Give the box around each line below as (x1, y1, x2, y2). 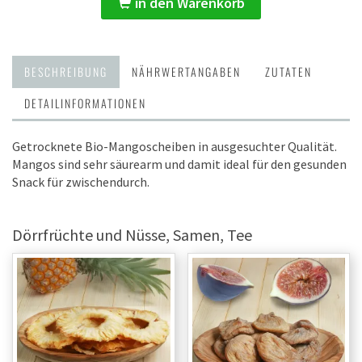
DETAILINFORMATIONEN (24, 95, 146, 112)
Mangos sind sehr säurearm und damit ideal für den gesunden (12, 156, 347, 172)
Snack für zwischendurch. (12, 174, 149, 190)
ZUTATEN (265, 63, 312, 80)
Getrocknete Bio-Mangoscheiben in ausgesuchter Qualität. (12, 138, 337, 154)
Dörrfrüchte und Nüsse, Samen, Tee (12, 225, 252, 245)
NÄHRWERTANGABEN (132, 63, 241, 80)
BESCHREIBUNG (24, 63, 107, 80)
